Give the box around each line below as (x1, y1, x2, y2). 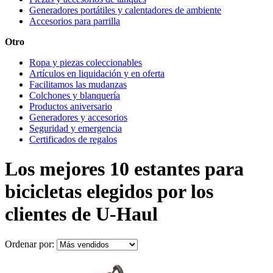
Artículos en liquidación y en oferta (29, 68, 165, 79)
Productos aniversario (29, 101, 112, 112)
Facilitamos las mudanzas (29, 79, 127, 90)
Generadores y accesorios (29, 112, 127, 122)
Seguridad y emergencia (29, 122, 122, 133)
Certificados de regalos (29, 133, 117, 144)
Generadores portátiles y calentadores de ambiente (29, 4, 221, 15)
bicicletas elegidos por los (5, 180, 213, 203)
